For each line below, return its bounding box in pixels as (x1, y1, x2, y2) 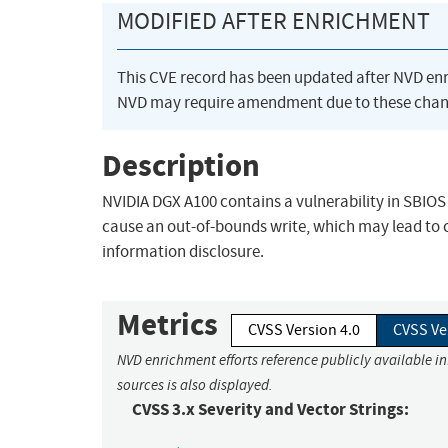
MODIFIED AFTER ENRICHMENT (117, 6, 430, 37)
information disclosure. (102, 241, 264, 263)
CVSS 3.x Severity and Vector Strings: (132, 398, 409, 422)
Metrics (117, 304, 218, 346)
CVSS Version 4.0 (248, 320, 360, 341)
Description (102, 144, 260, 186)
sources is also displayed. (117, 376, 273, 395)
